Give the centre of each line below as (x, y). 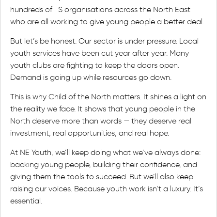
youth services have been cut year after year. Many (100, 53)
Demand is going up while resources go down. (91, 77)
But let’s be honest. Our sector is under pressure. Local (104, 41)
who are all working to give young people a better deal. (107, 22)
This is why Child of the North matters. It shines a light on (108, 97)
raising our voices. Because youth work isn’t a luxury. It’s (107, 189)
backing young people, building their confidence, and (104, 164)
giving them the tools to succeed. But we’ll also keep (102, 177)
